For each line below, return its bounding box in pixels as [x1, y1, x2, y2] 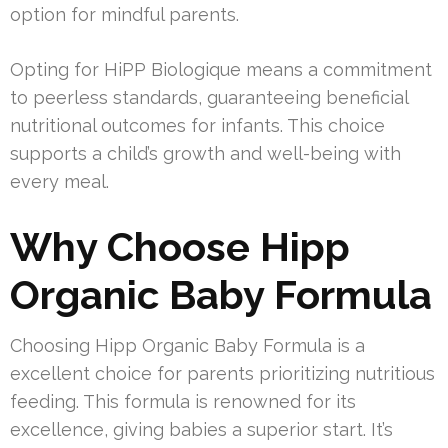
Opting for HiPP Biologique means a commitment [10, 59, 432, 81]
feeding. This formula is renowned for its [10, 391, 356, 413]
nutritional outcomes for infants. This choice [10, 115, 385, 137]
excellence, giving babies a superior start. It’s [10, 419, 393, 441]
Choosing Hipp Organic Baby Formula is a [10, 335, 365, 357]
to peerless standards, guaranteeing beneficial [10, 87, 408, 109]
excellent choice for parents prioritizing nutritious [10, 363, 435, 385]
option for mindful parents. [10, 4, 239, 26]
